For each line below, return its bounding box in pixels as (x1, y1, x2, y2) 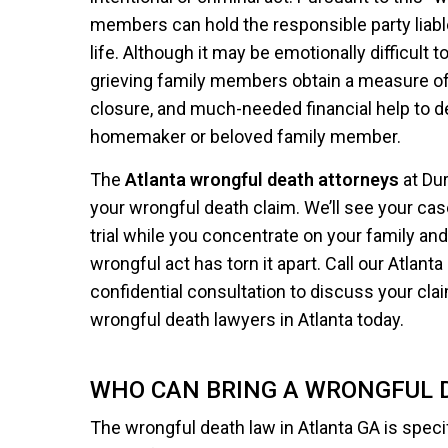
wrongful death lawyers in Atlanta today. (90, 309, 405, 330)
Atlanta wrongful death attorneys (125, 169, 400, 190)
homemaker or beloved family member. (90, 126, 402, 147)
